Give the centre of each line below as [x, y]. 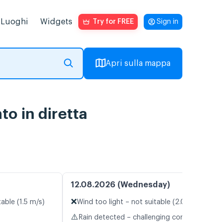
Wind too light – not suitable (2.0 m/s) [139, 202]
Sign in [167, 22]
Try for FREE [113, 22]
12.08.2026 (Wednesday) [120, 185]
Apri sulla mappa [138, 63]
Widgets [56, 22]
